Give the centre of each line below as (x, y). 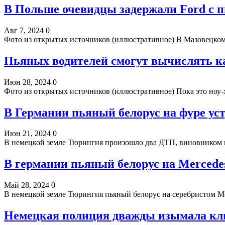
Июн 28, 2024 (27, 82)
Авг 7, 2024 (24, 30)
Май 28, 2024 (27, 185)
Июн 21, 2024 (27, 134)
